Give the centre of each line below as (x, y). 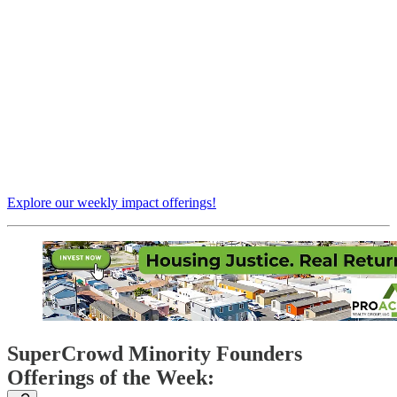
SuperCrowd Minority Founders (155, 354)
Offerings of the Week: (111, 378)
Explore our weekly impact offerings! (112, 203)
